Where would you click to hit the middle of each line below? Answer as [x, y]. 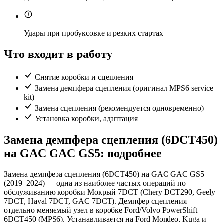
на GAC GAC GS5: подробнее [83, 153]
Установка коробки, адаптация [86, 119]
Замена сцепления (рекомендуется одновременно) [119, 108]
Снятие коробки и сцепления [84, 77]
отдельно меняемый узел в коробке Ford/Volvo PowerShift [101, 210]
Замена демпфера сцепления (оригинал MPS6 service [124, 88]
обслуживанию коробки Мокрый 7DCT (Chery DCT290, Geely [110, 192]
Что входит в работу [58, 54]
